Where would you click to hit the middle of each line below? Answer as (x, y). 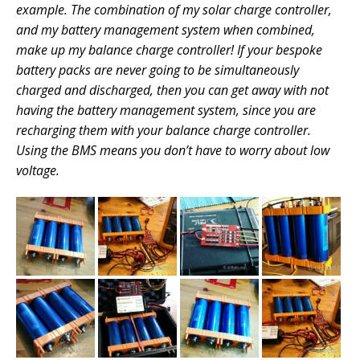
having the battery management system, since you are (166, 110)
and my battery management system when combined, (166, 30)
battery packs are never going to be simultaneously (157, 70)
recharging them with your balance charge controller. (164, 131)
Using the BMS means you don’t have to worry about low (173, 151)
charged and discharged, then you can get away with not (172, 90)
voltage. (38, 171)
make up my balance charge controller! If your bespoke (169, 50)
